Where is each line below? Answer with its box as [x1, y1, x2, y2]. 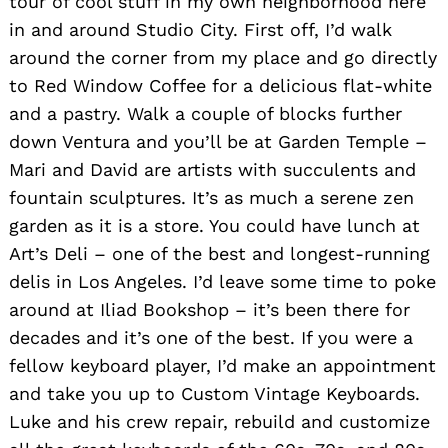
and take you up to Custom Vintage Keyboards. [9, 383, 420, 405]
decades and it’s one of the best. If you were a [9, 327, 413, 349]
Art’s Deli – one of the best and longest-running [9, 243, 430, 265]
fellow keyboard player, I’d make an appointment [9, 355, 436, 377]
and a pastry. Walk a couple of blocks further [9, 103, 402, 125]
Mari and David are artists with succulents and [9, 159, 416, 181]
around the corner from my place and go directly [9, 47, 437, 69]
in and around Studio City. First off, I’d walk [9, 19, 392, 41]
